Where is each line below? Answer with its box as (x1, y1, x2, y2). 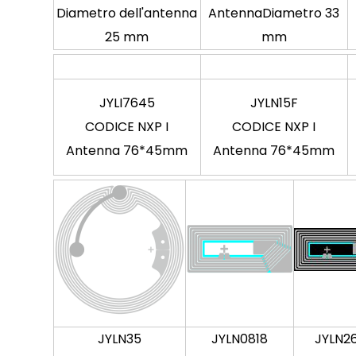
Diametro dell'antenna (56, 4, 198, 22)
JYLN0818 (211, 330, 268, 348)
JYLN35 (97, 330, 141, 348)
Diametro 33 (262, 4, 340, 22)
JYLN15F (250, 94, 298, 112)
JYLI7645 (99, 94, 155, 112)
